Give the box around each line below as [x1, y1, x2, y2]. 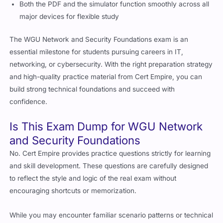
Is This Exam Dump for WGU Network [9, 119, 203, 133]
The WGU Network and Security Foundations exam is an [9, 35, 189, 43]
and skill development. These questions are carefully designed [9, 162, 209, 170]
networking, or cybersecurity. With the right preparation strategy [9, 60, 213, 68]
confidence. [9, 97, 48, 106]
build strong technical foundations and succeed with [9, 85, 175, 93]
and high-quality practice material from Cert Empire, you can [9, 72, 203, 81]
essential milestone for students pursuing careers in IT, [9, 47, 184, 56]
